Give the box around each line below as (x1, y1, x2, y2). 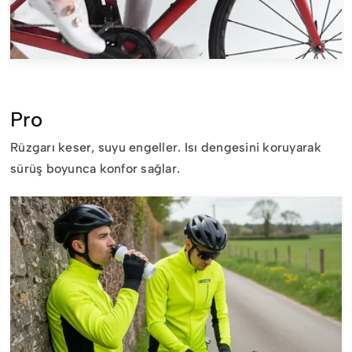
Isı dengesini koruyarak (181, 140, 321, 156)
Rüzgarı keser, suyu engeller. (10, 140, 181, 156)
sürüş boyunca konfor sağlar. (10, 161, 181, 177)
